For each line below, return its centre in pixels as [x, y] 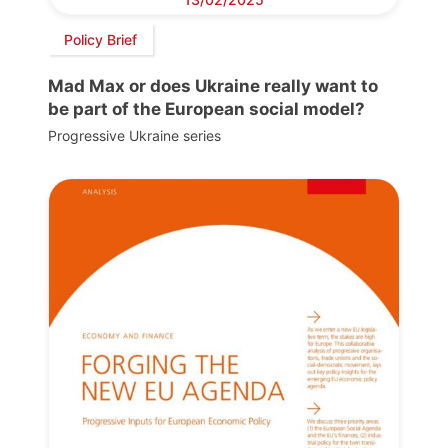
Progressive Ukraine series [134, 136]
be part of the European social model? [206, 109]
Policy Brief [100, 39]
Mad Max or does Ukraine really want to [213, 86]
